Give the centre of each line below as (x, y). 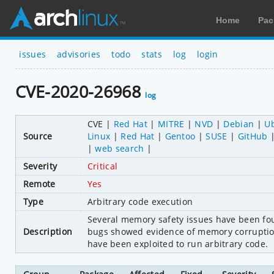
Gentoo (180, 136)
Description (48, 231)
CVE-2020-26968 (80, 92)
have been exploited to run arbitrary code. (178, 243)
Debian (239, 124)
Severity (40, 166)
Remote (39, 183)
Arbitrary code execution (140, 201)
